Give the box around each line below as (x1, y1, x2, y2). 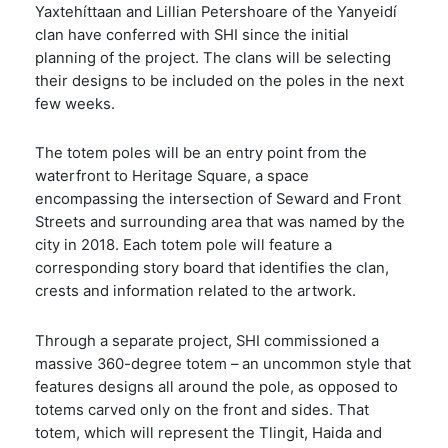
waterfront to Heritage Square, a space (35, 167, 309, 186)
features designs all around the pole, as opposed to (35, 377, 398, 396)
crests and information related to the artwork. (35, 282, 360, 301)
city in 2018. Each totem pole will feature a (35, 236, 332, 255)
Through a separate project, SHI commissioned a (35, 331, 379, 350)
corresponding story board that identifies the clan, (35, 259, 389, 278)
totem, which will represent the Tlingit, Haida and (35, 423, 382, 442)
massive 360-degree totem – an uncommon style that (35, 354, 411, 373)
